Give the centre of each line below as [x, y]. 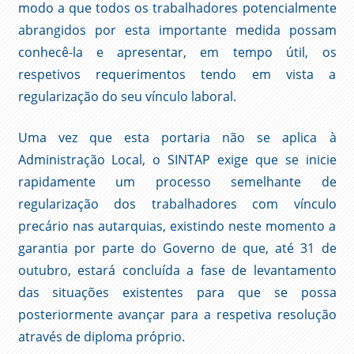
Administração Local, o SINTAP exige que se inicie [177, 159]
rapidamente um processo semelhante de [177, 181]
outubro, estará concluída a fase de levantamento [177, 270]
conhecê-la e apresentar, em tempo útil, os [177, 52]
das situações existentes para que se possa [177, 292]
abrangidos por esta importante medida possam [177, 30]
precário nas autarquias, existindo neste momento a [177, 226]
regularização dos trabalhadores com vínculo [177, 203]
